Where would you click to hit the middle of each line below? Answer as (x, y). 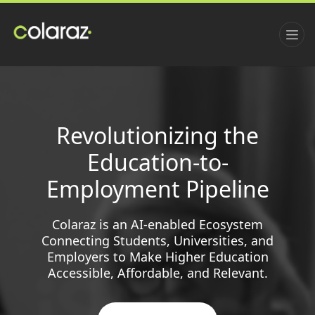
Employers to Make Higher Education (157, 257)
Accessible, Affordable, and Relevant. (157, 273)
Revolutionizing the (157, 136)
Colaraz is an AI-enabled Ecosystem (157, 224)
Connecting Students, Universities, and (157, 240)
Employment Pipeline (157, 189)
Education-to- (157, 162)
